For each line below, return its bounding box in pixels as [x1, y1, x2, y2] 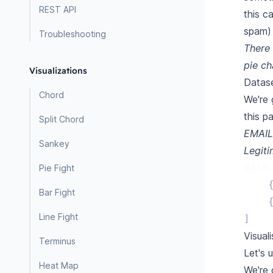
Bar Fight [39, 187, 75, 197]
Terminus [39, 236, 76, 246]
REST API [39, 4, 76, 15]
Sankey [39, 138, 69, 149]
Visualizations [29, 65, 87, 76]
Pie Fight [39, 163, 74, 173]
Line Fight [39, 211, 78, 222]
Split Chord [39, 114, 84, 124]
